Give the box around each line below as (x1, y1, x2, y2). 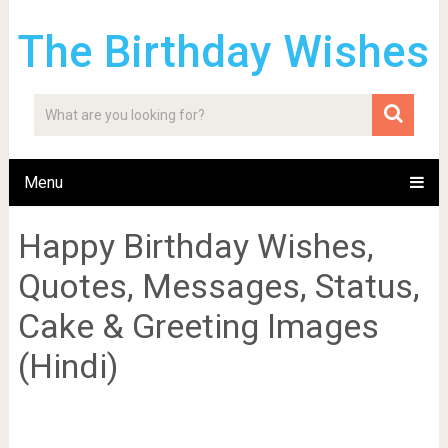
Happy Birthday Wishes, (17, 226, 374, 266)
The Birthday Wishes (18, 26, 430, 78)
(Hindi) (17, 346, 119, 386)
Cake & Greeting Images (17, 306, 379, 346)
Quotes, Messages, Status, (17, 266, 420, 306)
